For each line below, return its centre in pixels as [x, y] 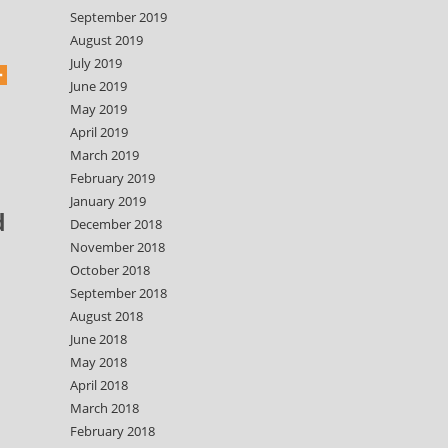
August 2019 [106, 40]
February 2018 [112, 431]
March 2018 [104, 408]
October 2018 [110, 270]
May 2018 [98, 362]
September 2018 [118, 293]
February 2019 [112, 178]
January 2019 [108, 201]
